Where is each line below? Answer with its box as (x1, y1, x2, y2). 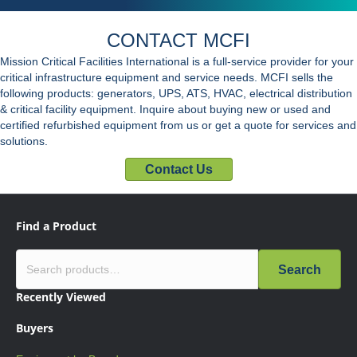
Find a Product (16, 218, 96, 234)
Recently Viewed (16, 289, 106, 305)
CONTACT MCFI (107, 29, 250, 52)
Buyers (16, 320, 53, 336)
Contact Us (144, 163, 213, 177)
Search (278, 262, 321, 277)
